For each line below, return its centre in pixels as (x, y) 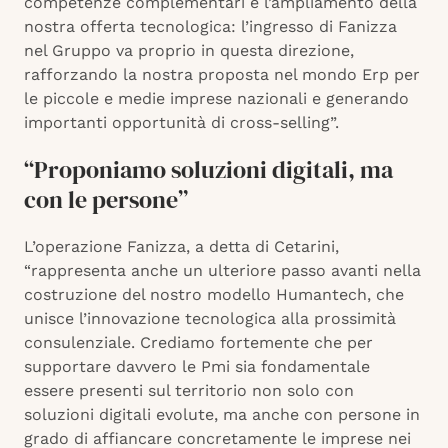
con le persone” (106, 200)
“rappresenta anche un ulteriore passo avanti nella (222, 271)
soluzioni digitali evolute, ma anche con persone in (222, 415)
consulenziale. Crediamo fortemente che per (198, 343)
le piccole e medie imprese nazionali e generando (216, 99)
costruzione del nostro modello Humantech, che (214, 295)
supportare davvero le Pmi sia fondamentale (197, 367)
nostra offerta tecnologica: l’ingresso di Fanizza (210, 27)
